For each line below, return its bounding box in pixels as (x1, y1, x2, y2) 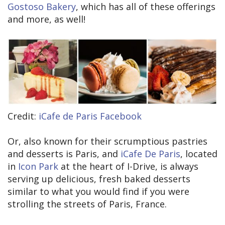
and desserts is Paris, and (8, 147, 121, 160)
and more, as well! (8, 13, 85, 26)
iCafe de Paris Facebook (39, 109, 142, 122)
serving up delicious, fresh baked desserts (8, 172, 190, 185)
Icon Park (18, 160, 58, 172)
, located (180, 147, 217, 160)
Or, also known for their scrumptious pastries (8, 135, 207, 147)
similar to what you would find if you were (8, 185, 189, 197)
